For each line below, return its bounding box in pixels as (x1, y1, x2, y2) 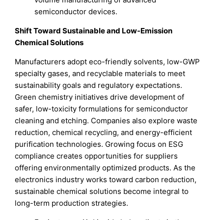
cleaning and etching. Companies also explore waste (15, 115, 198, 125)
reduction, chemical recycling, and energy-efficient (15, 127, 192, 137)
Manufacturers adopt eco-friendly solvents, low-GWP (15, 56, 200, 66)
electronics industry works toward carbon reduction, (15, 174, 197, 184)
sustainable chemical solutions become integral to (15, 186, 189, 196)
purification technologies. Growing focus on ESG (15, 139, 184, 149)
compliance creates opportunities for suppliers (15, 151, 178, 161)
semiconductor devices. (34, 6, 118, 16)
